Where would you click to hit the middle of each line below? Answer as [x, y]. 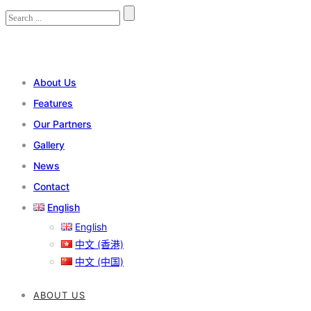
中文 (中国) [100, 261]
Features [53, 103]
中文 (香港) [100, 244]
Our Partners [62, 124]
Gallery [49, 145]
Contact [51, 186]
